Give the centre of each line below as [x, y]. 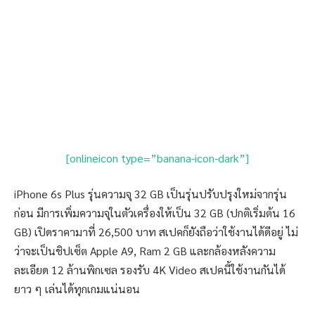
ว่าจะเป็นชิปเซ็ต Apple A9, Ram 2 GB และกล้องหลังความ [145, 251]
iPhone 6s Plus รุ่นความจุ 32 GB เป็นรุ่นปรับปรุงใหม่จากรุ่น [150, 194]
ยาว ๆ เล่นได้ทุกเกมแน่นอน [77, 289]
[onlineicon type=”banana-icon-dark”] [157, 157]
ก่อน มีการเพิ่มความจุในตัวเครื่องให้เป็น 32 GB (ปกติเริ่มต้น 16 [155, 213]
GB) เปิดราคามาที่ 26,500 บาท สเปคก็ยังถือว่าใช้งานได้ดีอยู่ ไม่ [156, 232]
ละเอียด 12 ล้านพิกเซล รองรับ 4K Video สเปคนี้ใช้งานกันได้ [150, 270]
